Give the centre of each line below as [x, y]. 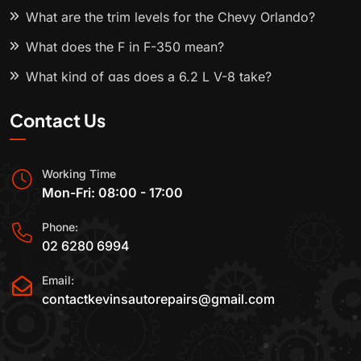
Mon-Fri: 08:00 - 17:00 [112, 193]
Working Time [79, 174]
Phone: [60, 227]
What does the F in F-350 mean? [125, 47]
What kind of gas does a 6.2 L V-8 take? [149, 77]
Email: [58, 280]
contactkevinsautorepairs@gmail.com [158, 299]
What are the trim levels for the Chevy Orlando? [170, 17]
